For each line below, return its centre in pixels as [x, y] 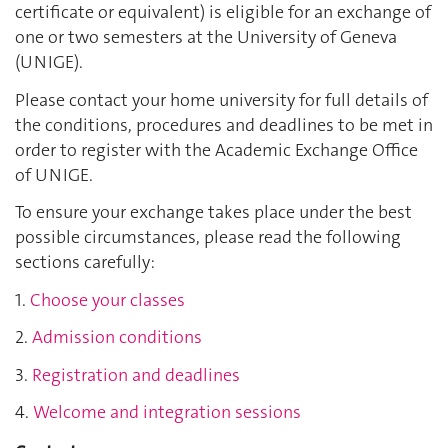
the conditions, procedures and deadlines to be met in [224, 124]
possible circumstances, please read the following [208, 237]
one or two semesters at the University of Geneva [206, 37]
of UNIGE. [54, 174]
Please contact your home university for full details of [221, 99]
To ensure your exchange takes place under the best [213, 212]
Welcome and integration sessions [167, 412]
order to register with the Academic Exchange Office [216, 149]
